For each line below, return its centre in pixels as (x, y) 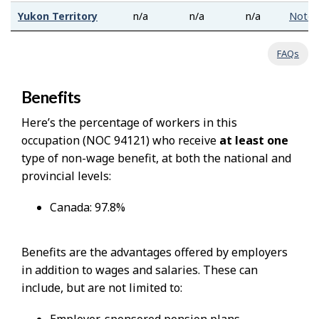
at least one (254, 141)
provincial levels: (66, 176)
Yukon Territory (58, 16)
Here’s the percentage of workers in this (129, 123)
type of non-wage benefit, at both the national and (156, 158)
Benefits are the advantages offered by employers (155, 252)
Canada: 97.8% (88, 208)
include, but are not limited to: (102, 288)
